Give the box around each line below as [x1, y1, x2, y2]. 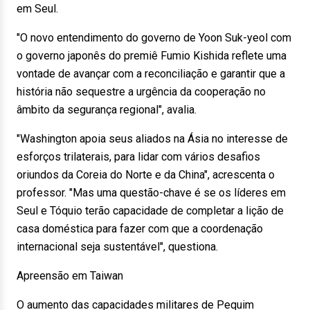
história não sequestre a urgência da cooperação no [17, 85, 266, 98]
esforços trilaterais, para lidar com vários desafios [17, 150, 260, 163]
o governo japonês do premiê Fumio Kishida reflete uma [17, 49, 286, 62]
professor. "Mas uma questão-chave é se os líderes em [17, 186, 286, 199]
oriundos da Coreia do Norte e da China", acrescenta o [17, 168, 275, 181]
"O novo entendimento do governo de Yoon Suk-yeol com [17, 31, 291, 44]
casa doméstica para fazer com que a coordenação [17, 222, 263, 235]
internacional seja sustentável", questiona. [17, 240, 218, 253]
